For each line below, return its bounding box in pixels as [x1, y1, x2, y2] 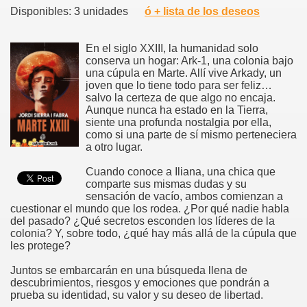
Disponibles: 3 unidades [10, 5, 134, 17]
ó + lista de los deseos [145, 5, 260, 17]
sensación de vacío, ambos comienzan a [86, 190, 283, 202]
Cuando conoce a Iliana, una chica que [86, 165, 275, 177]
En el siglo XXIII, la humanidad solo [86, 42, 258, 54]
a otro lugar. [86, 140, 143, 153]
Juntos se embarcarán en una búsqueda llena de [10, 264, 247, 276]
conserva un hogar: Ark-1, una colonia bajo [86, 54, 293, 66]
